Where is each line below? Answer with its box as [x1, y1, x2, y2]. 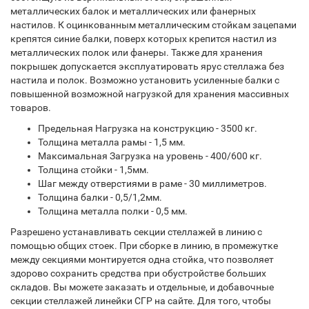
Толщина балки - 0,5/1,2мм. [38, 192, 162, 203]
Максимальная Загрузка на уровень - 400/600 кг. [38, 150, 262, 161]
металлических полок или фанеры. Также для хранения [10, 47, 263, 58]
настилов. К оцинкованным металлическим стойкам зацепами [10, 19, 297, 30]
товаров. [10, 102, 51, 113]
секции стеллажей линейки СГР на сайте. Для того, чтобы [10, 295, 271, 306]
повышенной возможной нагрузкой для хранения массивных [10, 88, 289, 99]
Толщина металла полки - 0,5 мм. [38, 206, 188, 217]
